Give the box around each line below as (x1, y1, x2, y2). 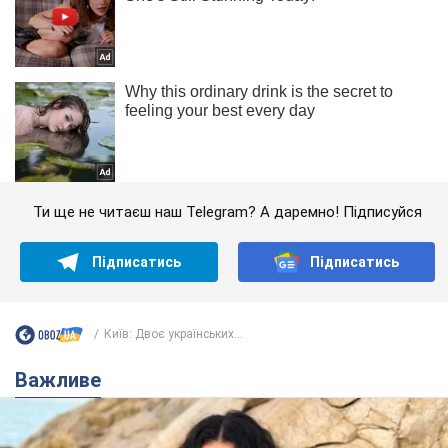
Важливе (28, 367, 101, 392)
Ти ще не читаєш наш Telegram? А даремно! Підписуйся (33, 202, 422, 221)
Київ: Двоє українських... (104, 327, 243, 342)
